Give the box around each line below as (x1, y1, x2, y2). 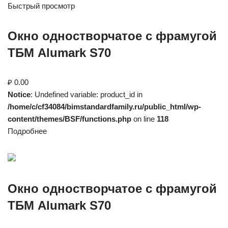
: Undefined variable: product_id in (31, 90, 142, 99)
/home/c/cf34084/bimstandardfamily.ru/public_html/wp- (8, 102, 201, 111)
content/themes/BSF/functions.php (8, 115, 131, 123)
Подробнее (8, 127, 47, 135)
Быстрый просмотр (8, 2, 75, 10)
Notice (8, 90, 31, 99)
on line (131, 115, 157, 123)
